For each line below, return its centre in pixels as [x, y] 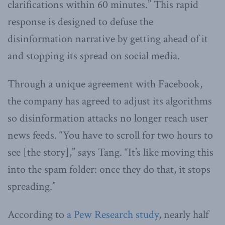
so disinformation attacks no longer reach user [108, 119]
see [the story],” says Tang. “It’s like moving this [110, 153]
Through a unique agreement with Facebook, [105, 84]
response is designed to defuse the [80, 22]
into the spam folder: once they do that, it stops [109, 170]
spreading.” [32, 187]
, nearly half [184, 215]
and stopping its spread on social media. [94, 56]
